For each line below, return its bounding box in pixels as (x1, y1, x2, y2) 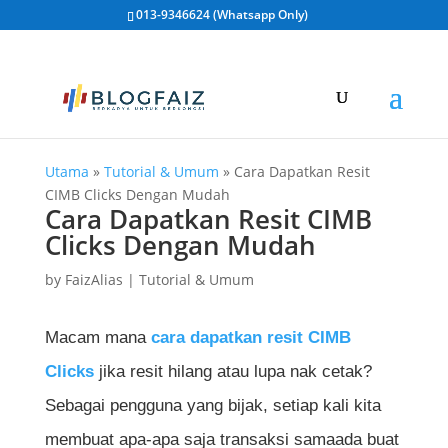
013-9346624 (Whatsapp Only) (135, 6, 308, 23)
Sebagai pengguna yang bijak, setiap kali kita (44, 396, 381, 415)
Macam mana (44, 328, 151, 347)
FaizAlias (64, 270, 123, 289)
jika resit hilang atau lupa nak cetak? (93, 362, 372, 381)
